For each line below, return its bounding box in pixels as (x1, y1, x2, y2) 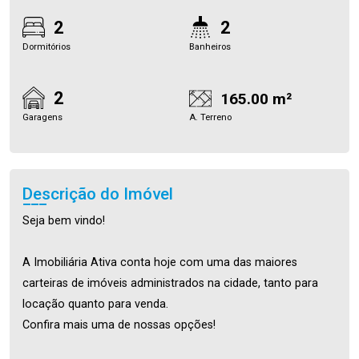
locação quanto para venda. (22, 297, 168, 311)
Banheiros (189, 42, 231, 52)
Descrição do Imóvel (22, 184, 173, 204)
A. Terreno (189, 112, 232, 123)
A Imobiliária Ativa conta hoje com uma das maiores (22, 256, 297, 269)
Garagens (22, 112, 63, 123)
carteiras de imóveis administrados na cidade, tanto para (22, 276, 318, 290)
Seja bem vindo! (22, 214, 105, 228)
